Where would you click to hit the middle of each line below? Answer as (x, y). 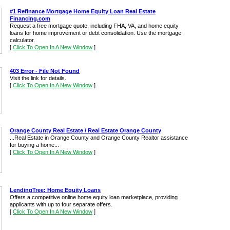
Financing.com (30, 18)
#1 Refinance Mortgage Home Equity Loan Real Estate (83, 11)
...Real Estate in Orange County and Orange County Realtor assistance (99, 138)
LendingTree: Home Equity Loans (55, 190)
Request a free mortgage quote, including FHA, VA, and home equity (94, 26)
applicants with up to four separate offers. (61, 204)
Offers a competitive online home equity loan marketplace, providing (94, 197)
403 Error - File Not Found (45, 71)
